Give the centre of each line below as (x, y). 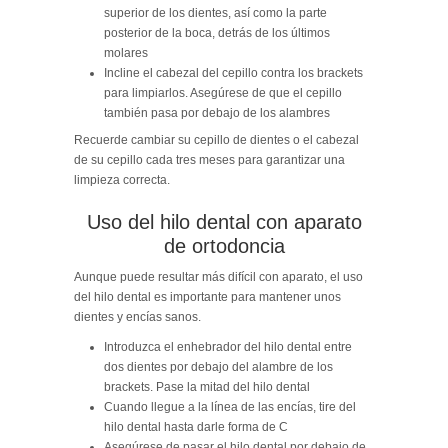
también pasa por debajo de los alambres (217, 112)
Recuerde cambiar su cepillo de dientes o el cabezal (216, 139)
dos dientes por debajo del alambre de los (218, 366)
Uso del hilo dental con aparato (224, 221)
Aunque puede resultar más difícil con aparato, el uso (218, 276)
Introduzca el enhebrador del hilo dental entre (228, 346)
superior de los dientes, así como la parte (215, 12)
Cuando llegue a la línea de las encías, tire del (230, 406)
